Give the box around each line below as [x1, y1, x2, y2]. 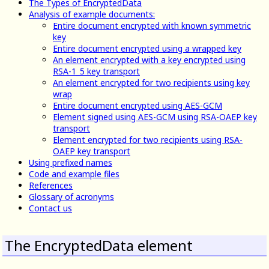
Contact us [29, 202, 72, 214]
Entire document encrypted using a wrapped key [53, 43, 241, 55]
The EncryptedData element [5, 235, 193, 256]
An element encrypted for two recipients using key [53, 77, 250, 89]
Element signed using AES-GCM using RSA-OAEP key [53, 111, 257, 123]
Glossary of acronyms [29, 191, 114, 203]
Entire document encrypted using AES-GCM [53, 100, 222, 112]
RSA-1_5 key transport [53, 65, 140, 77]
